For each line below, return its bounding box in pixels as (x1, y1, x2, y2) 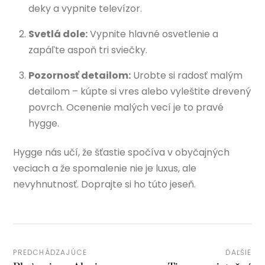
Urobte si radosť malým (131, 68, 243, 82)
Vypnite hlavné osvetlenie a (88, 27, 218, 41)
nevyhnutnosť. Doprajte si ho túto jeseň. (13, 177, 196, 191)
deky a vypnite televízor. (28, 1, 142, 15)
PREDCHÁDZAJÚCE (13, 247, 88, 257)
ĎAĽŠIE (225, 247, 252, 257)
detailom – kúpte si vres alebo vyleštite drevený (28, 84, 251, 98)
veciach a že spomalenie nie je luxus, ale (13, 161, 197, 175)
